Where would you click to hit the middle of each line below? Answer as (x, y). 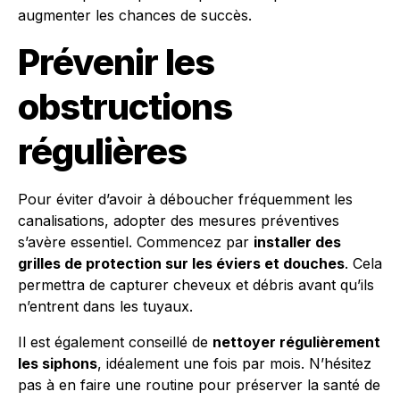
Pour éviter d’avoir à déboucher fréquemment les (185, 199)
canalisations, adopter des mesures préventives (179, 221)
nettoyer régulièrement (296, 342)
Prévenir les (116, 62)
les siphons (58, 363)
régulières (102, 151)
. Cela (363, 263)
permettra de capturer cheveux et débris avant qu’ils (196, 285)
